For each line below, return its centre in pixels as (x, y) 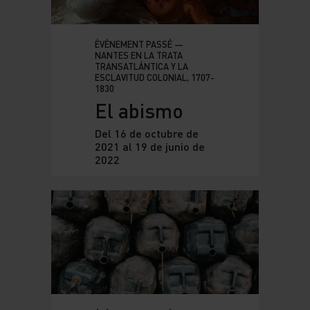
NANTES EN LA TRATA (138, 56)
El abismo (139, 111)
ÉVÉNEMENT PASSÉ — (139, 45)
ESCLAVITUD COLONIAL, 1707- (154, 78)
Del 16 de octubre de (146, 134)
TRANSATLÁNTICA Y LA (141, 67)
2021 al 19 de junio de (149, 147)
